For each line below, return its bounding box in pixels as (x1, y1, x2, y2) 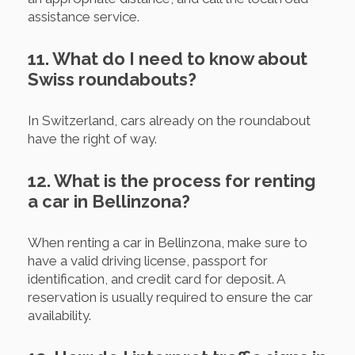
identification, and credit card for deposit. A (28, 270, 284, 287)
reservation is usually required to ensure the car (28, 288, 313, 305)
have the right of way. (28, 130, 157, 147)
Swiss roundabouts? (28, 68, 197, 90)
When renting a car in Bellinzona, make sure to (28, 234, 307, 250)
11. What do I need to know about (28, 48, 307, 69)
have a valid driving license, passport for (28, 252, 268, 269)
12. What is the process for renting (28, 170, 315, 191)
